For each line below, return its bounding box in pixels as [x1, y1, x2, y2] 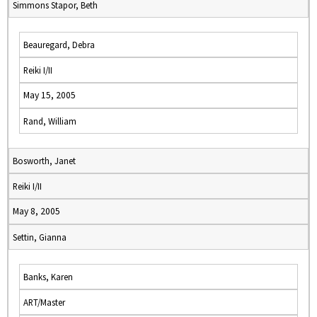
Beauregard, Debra [23, 39, 95, 50]
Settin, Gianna [13, 231, 67, 243]
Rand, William [23, 115, 76, 127]
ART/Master [23, 296, 65, 308]
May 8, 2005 [13, 205, 60, 217]
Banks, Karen [23, 271, 73, 282]
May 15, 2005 [23, 89, 76, 101]
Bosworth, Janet [13, 155, 76, 166]
